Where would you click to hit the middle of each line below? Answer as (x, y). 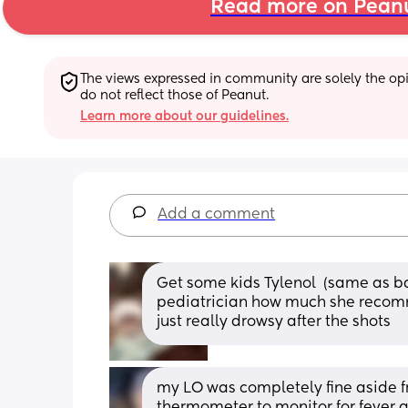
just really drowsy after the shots (274, 322)
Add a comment (216, 214)
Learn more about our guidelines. (184, 116)
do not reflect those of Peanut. (174, 95)
